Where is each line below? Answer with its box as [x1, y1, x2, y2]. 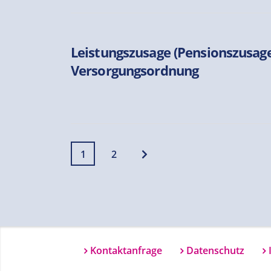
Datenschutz [186, 244, 244, 257]
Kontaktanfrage [90, 244, 162, 257]
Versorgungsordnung [71, 61, 199, 79]
